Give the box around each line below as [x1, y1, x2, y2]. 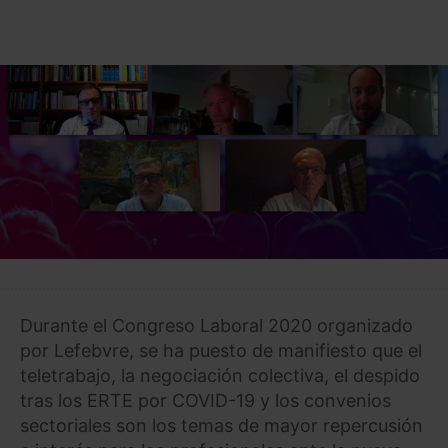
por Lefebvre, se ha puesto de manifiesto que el [20, 339, 422, 361]
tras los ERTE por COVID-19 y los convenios [20, 389, 391, 411]
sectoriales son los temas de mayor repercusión [20, 414, 423, 436]
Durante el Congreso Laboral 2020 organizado [20, 314, 413, 336]
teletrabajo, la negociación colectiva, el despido [20, 364, 420, 386]
